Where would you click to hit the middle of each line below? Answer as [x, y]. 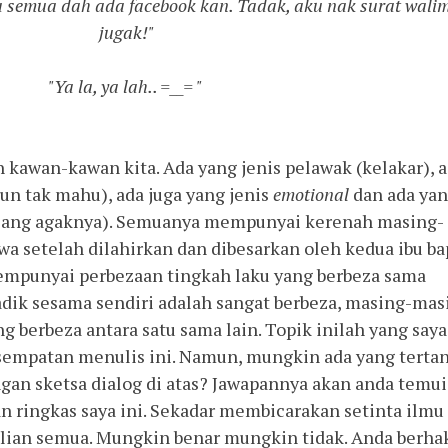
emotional [313, 194]
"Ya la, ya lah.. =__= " [126, 86]
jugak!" [126, 32]
